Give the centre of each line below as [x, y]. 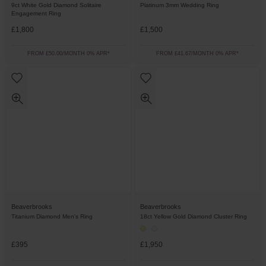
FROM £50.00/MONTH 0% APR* [69, 53]
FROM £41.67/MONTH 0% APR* [197, 53]
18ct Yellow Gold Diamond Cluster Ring [194, 216]
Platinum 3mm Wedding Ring [180, 5]
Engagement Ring [36, 13]
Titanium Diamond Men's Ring [52, 216]
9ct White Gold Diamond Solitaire [56, 5]
